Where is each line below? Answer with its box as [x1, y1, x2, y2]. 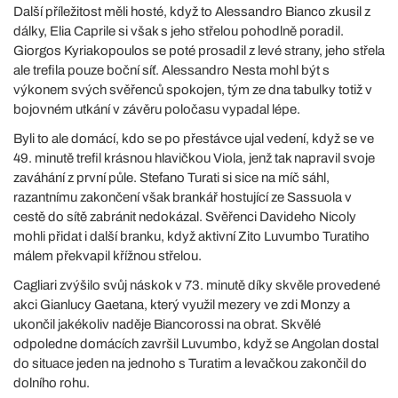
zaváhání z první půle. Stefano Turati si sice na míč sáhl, [13, 170, 330, 185]
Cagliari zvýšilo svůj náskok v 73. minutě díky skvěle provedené [13, 277, 380, 292]
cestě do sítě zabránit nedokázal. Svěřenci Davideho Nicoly [13, 209, 356, 224]
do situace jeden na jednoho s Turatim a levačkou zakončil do [13, 355, 367, 370]
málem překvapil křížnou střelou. [13, 248, 202, 263]
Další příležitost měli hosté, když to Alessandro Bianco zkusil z [13, 4, 370, 19]
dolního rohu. [13, 375, 90, 390]
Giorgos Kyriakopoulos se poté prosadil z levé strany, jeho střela [13, 43, 385, 58]
